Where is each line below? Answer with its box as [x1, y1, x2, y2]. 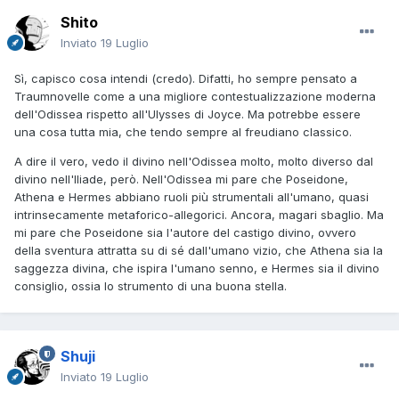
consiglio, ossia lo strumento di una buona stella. [14, 279, 287, 294]
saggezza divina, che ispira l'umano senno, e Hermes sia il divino [14, 261, 379, 276]
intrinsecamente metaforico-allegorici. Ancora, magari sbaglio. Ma [14, 208, 384, 223]
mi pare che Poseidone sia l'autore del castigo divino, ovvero [14, 225, 356, 240]
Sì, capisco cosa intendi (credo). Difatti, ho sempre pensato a [14, 71, 357, 86]
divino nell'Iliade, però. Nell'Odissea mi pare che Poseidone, [14, 172, 348, 187]
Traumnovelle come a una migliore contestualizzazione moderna [14, 89, 376, 104]
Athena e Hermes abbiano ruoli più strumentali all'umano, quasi [14, 190, 369, 205]
